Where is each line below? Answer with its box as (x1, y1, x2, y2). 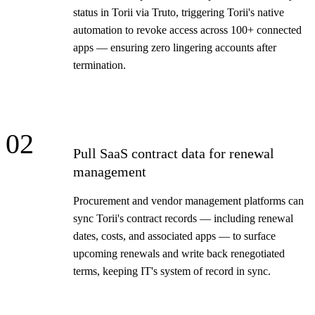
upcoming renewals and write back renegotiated (73, 247, 285, 259)
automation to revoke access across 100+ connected (73, 23, 302, 36)
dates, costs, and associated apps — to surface (73, 229, 276, 242)
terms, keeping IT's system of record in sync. (73, 264, 271, 277)
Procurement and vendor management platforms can (73, 194, 304, 207)
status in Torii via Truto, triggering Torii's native (73, 6, 284, 18)
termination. (73, 58, 126, 71)
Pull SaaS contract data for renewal (73, 145, 274, 161)
